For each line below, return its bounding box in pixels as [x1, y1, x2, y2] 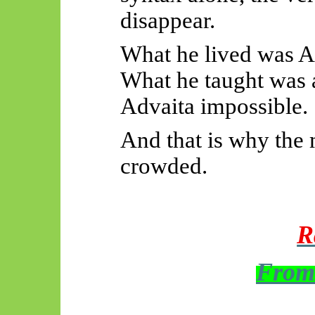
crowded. [120, 153, 207, 179]
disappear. [120, 8, 215, 34]
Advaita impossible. [120, 94, 308, 120]
